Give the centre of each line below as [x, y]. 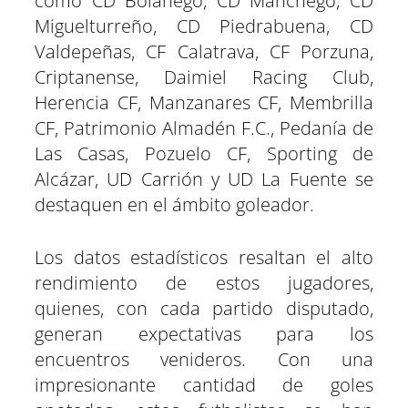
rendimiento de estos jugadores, [204, 283]
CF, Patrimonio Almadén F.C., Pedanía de [204, 128]
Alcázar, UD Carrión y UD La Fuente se [204, 179]
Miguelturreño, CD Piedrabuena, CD [204, 26]
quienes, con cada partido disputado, [204, 308]
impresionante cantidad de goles [204, 385]
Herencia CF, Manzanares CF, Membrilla [204, 102]
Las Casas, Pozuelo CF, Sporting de [204, 153]
